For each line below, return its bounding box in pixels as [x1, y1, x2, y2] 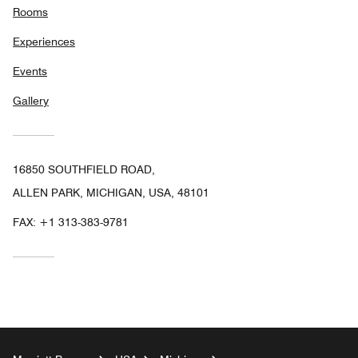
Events [13, 64, 47, 78]
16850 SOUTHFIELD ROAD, [13, 162, 155, 176]
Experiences [13, 34, 75, 48]
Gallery [13, 93, 49, 107]
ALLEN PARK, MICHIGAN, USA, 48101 [13, 185, 209, 199]
